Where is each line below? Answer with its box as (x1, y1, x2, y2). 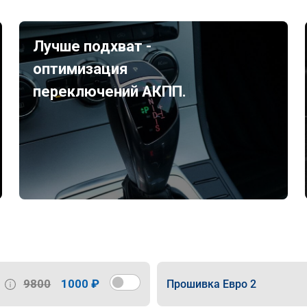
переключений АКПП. (33, 83, 187, 100)
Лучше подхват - (33, 38, 152, 55)
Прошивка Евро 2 (167, 277, 256, 291)
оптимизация (33, 60, 129, 77)
